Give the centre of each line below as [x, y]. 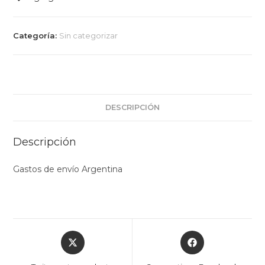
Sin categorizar [89, 35]
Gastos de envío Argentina [68, 169]
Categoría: [36, 35]
